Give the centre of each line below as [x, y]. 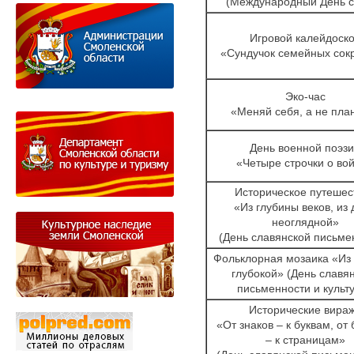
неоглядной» [305, 222]
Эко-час [305, 96]
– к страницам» [305, 339]
